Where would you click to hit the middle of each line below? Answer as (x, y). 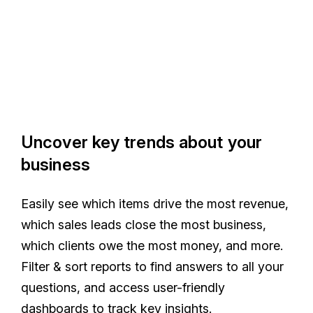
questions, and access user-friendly (123, 287)
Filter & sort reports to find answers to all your (152, 266)
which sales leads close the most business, (144, 224)
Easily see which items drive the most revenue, (155, 203)
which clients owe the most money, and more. (152, 245)
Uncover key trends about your (141, 142)
